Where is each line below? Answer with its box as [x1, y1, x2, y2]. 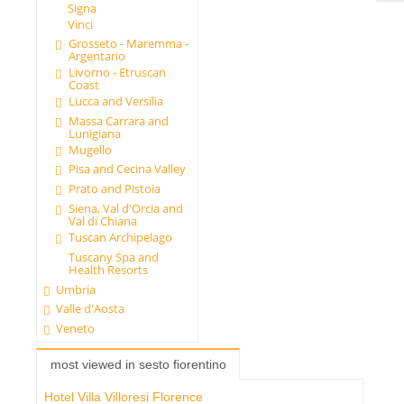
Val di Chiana [68, 213, 137, 230]
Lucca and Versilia [68, 92, 163, 109]
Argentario [68, 48, 125, 65]
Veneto [56, 320, 96, 337]
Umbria [56, 280, 96, 298]
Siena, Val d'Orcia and [68, 200, 183, 217]
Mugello [68, 141, 112, 158]
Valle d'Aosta [56, 300, 125, 317]
